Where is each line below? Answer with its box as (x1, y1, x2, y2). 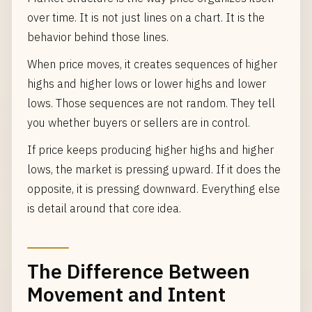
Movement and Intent (27, 281, 226, 307)
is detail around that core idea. (27, 201, 181, 215)
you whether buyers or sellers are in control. (27, 115, 250, 130)
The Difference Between (27, 258, 250, 284)
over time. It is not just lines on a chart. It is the (27, 10, 265, 24)
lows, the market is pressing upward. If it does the (27, 162, 281, 176)
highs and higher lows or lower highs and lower (27, 76, 266, 91)
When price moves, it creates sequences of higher (27, 56, 277, 71)
